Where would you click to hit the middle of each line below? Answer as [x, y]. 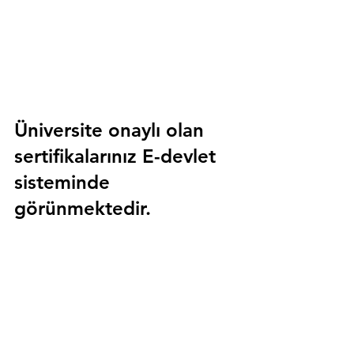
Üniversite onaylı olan [112, 130]
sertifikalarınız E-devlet [118, 156]
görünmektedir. [83, 209]
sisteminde [65, 183]
